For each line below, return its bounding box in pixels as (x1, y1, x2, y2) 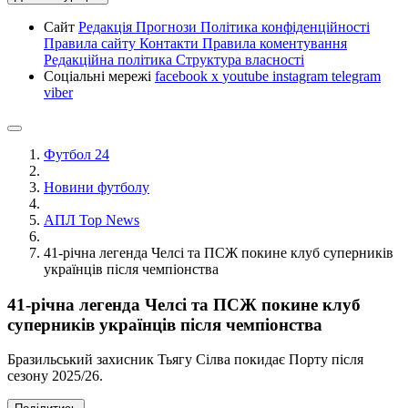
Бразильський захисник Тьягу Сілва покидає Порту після (7, 352, 363, 368)
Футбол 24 (44, 147, 109, 162)
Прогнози (136, 19, 200, 35)
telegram (331, 68, 381, 84)
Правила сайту (44, 36, 139, 51)
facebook (155, 68, 211, 84)
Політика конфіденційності (200, 19, 370, 35)
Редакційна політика (44, 52, 176, 67)
